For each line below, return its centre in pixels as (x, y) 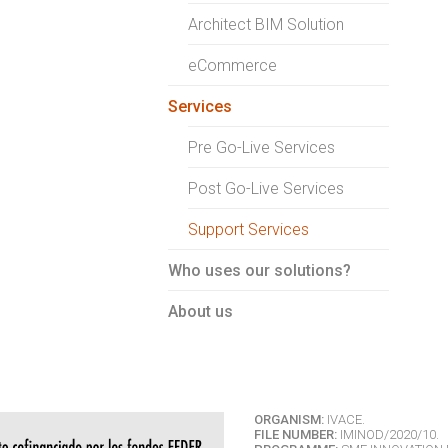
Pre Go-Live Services (261, 147)
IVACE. (344, 419)
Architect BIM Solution (265, 24)
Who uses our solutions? (259, 270)
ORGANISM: (289, 419)
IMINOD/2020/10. (388, 434)
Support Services (248, 229)
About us (200, 311)
